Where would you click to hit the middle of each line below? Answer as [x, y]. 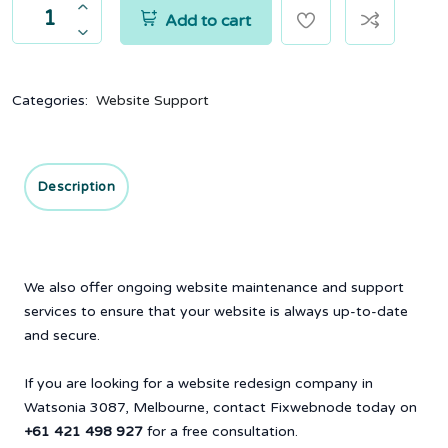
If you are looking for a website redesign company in [198, 384]
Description [76, 187]
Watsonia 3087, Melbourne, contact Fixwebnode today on [220, 408]
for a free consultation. [222, 432]
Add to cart [208, 21]
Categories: [52, 101]
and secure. [62, 336]
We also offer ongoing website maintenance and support [214, 288]
